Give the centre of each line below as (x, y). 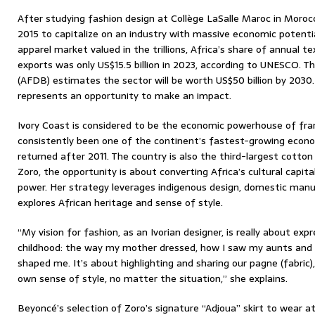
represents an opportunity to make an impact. (124, 96)
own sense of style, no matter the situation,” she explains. (153, 278)
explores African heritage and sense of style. (120, 202)
